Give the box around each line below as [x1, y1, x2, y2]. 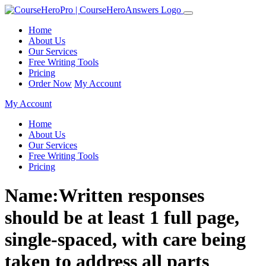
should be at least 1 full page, [5, 207, 239, 229]
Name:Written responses [5, 185, 204, 207]
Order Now [28, 78, 72, 88]
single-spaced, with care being [5, 229, 246, 251]
